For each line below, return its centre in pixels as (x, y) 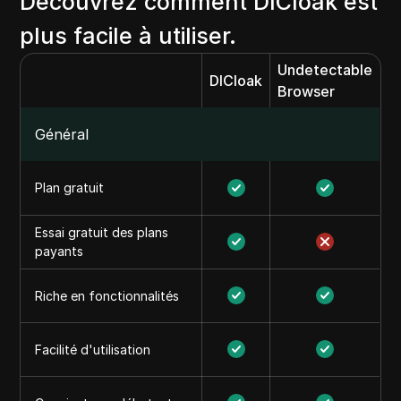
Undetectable (325, 70)
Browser (307, 91)
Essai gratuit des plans (102, 232)
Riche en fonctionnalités (107, 296)
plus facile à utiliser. (128, 36)
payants (60, 251)
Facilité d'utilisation (93, 350)
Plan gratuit (70, 188)
